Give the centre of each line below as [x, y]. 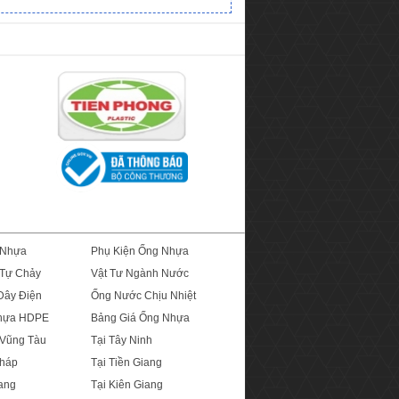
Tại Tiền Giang [126, 363]
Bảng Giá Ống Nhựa [140, 318]
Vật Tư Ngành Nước [140, 274]
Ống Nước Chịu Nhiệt [143, 296]
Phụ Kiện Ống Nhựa [140, 252]
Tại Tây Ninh [122, 341]
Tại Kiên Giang [127, 385]
